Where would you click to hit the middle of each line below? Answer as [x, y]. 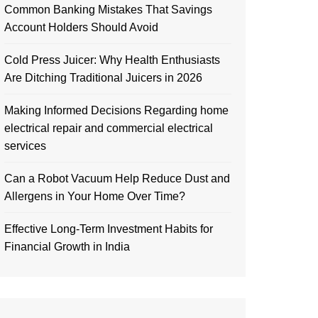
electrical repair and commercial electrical [109, 128]
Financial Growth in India [67, 246]
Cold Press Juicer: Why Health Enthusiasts [112, 60]
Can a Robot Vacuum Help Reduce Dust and [117, 178]
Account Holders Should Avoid [81, 27]
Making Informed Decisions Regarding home [116, 110]
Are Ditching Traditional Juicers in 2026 [103, 77]
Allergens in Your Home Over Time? [95, 196]
